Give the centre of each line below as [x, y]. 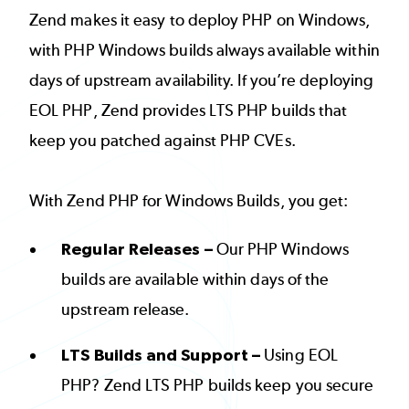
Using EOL [299, 355]
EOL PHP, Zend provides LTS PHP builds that [189, 111]
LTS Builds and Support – [161, 354]
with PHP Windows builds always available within [204, 51]
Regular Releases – [139, 248]
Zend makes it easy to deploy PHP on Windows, [200, 21]
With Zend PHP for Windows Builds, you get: [189, 201]
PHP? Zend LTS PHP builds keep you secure [218, 385]
